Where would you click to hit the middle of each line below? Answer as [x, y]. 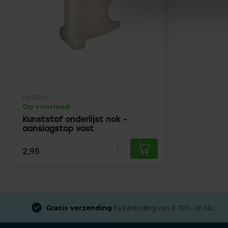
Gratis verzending [79, 208]
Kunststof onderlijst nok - [75, 119]
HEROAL [36, 97]
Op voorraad [46, 106]
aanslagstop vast [58, 129]
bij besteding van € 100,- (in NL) [163, 208]
